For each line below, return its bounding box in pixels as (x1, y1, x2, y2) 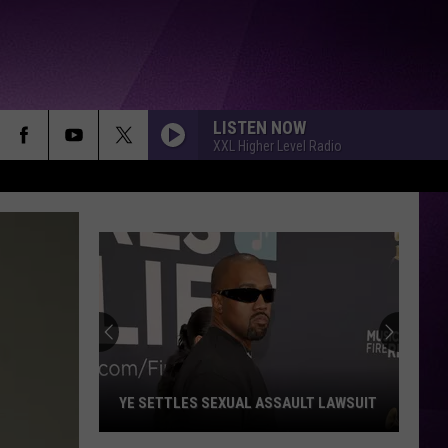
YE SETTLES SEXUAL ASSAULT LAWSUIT (119, 394, 377, 412)
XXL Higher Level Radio (213, 137, 342, 154)
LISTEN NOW (213, 116, 306, 138)
